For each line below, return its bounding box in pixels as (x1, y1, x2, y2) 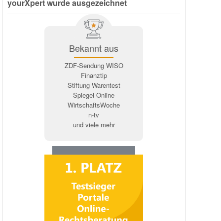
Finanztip (80, 71, 107, 80)
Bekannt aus (69, 41, 118, 54)
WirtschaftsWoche (68, 100, 120, 110)
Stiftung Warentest (67, 80, 120, 90)
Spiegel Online (73, 90, 114, 100)
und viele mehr (73, 120, 115, 129)
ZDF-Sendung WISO (64, 61, 123, 70)
